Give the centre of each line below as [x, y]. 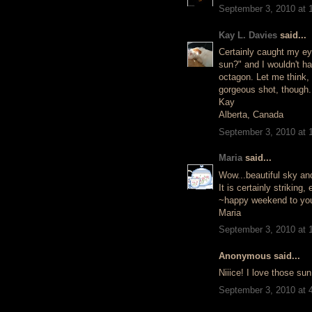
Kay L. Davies [248, 35]
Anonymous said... [259, 256]
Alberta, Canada [251, 115]
